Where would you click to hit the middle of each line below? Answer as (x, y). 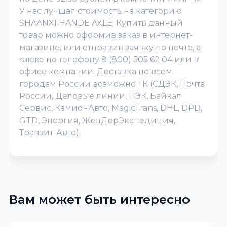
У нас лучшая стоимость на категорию (101, 11)
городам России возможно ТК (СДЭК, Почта (112, 84)
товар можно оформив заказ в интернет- (106, 35)
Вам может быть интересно (100, 199)
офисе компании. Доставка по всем (96, 71)
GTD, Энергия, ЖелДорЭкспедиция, (97, 120)
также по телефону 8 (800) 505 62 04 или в (109, 59)
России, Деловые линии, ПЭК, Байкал (100, 96)
